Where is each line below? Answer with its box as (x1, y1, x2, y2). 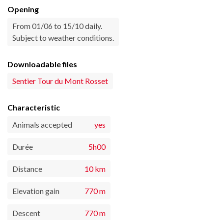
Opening (7, 4, 39, 14)
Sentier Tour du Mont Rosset (12, 76, 108, 86)
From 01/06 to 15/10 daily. (12, 21, 102, 31)
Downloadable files (7, 59, 77, 69)
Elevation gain (12, 186, 59, 196)
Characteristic (7, 103, 60, 112)
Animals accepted (12, 120, 72, 130)
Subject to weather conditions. (12, 33, 114, 43)
